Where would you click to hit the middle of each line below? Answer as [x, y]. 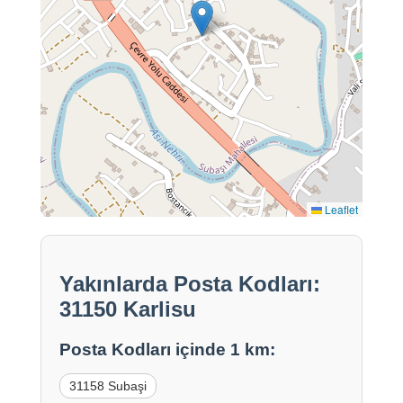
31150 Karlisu [127, 309]
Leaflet [340, 210]
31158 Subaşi [107, 386]
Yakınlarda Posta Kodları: [189, 284]
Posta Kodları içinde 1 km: [167, 350]
